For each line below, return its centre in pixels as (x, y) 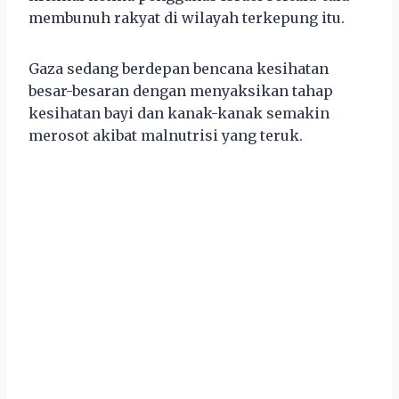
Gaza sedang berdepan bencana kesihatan (179, 68)
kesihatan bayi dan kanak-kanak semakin (179, 113)
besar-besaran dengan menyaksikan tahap (181, 90)
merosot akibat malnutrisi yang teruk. (166, 135)
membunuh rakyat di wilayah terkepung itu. (187, 17)
